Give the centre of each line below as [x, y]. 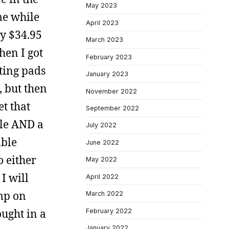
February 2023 [109, 57]
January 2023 [107, 74]
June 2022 [102, 142]
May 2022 [101, 159]
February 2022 [109, 211]
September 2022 [112, 108]
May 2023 [101, 6]
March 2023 [105, 40]
